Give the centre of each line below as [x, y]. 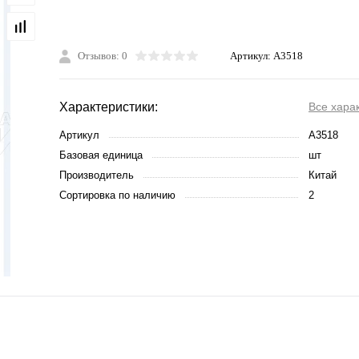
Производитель [97, 175]
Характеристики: [109, 107]
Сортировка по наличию [117, 196]
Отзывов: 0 [103, 56]
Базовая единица [101, 155]
